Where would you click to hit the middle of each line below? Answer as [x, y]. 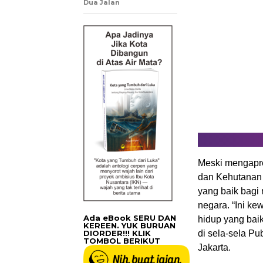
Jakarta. [214, 247]
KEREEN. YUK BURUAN [129, 225]
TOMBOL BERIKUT [122, 241]
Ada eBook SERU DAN [130, 218]
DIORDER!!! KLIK [117, 233]
